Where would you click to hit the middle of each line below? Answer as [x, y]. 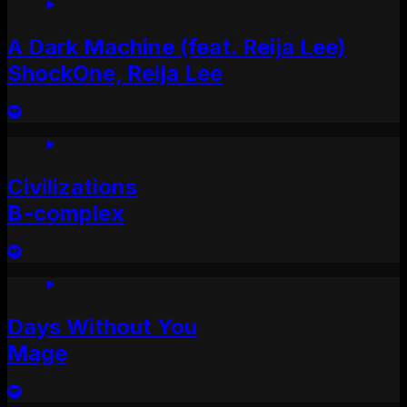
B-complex [66, 213]
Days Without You [102, 326]
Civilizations [72, 186]
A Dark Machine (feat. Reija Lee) [177, 47]
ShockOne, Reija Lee [115, 74]
